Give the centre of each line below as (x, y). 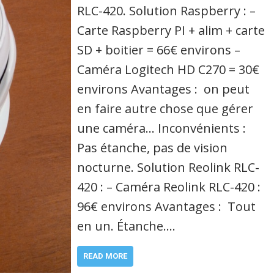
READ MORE (106, 256)
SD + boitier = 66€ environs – (159, 50)
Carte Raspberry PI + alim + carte (171, 30)
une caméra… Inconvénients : (162, 128)
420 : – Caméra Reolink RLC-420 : (169, 187)
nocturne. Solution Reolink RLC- (168, 167)
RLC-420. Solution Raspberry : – (167, 10)
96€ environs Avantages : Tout (167, 206)
